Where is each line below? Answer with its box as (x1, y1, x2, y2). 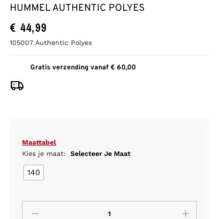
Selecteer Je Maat (70, 150, 131, 158)
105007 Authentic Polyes (10, 39, 92, 47)
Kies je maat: (22, 150, 68, 158)
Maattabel (22, 138, 56, 147)
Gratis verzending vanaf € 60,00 (30, 64, 136, 72)
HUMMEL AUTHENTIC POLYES (10, 2, 145, 15)
